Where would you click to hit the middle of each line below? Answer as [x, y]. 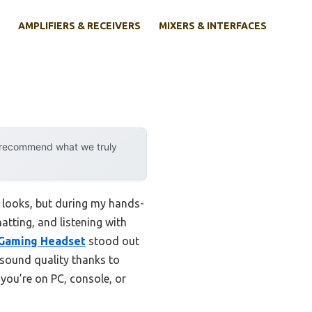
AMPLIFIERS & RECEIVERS [79, 26]
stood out [112, 241]
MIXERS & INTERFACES [213, 26]
